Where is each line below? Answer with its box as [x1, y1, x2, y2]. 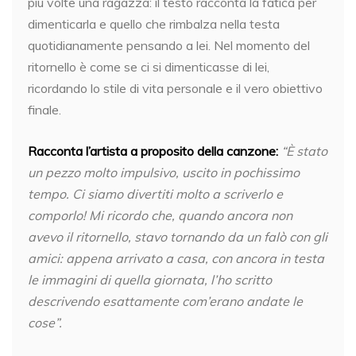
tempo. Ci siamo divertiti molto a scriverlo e [28, 186, 283, 202]
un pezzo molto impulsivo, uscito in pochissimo [28, 164, 300, 180]
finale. [28, 102, 61, 118]
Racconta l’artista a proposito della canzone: [28, 143, 281, 159]
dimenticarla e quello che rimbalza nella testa [28, 16, 280, 32]
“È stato [281, 143, 327, 159]
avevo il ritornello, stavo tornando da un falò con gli [28, 229, 327, 245]
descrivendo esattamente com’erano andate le [28, 293, 303, 309]
